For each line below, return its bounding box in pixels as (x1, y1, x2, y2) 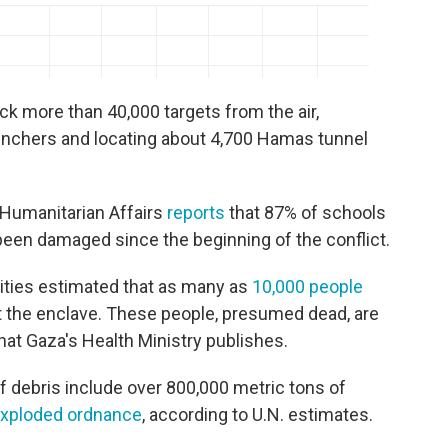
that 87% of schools (225, 202, 386, 223)
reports (167, 202, 225, 223)
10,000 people (252, 276, 363, 297)
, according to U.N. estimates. (142, 404, 373, 425)
